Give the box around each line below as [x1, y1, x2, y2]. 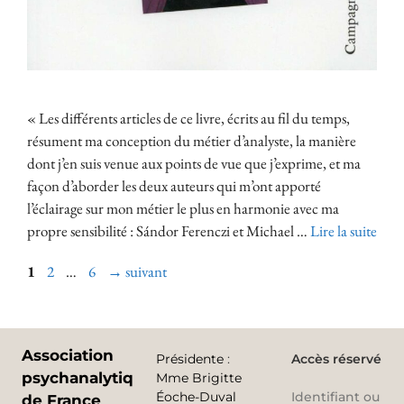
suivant [123, 262, 167, 282]
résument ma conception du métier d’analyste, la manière [27, 131, 356, 151]
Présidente [156, 351, 225, 368]
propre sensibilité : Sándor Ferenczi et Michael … [27, 221, 310, 242]
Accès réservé [290, 351, 381, 368]
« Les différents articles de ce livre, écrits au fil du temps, [27, 108, 350, 129]
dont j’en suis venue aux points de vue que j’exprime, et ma [27, 153, 361, 174]
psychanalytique [22, 369, 154, 388]
